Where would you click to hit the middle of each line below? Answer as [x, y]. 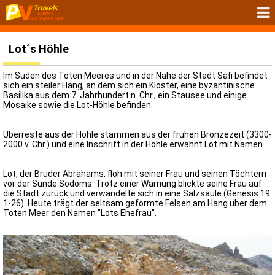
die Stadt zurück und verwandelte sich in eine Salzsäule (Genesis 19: [137, 193]
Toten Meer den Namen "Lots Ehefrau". [80, 213]
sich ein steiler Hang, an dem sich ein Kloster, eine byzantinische [129, 85]
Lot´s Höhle [39, 49]
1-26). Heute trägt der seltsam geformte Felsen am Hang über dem [135, 203]
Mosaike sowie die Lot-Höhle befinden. [78, 105]
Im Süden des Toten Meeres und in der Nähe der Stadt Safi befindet [135, 76]
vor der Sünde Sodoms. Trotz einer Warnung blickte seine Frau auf [133, 184]
